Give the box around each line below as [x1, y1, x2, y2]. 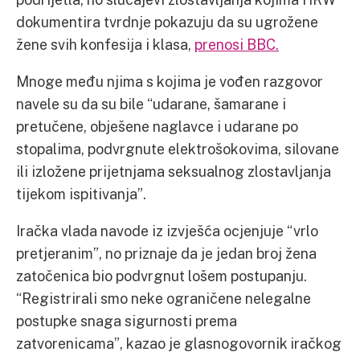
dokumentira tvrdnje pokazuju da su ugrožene [16, 13, 318, 31]
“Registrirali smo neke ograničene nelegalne [16, 289, 311, 307]
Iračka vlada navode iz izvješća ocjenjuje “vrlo [16, 222, 318, 239]
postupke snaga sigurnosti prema [16, 312, 237, 329]
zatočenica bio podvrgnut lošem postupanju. [16, 267, 307, 284]
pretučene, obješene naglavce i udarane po [16, 117, 298, 135]
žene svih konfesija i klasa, [16, 35, 194, 53]
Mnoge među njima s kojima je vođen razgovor [16, 72, 322, 90]
